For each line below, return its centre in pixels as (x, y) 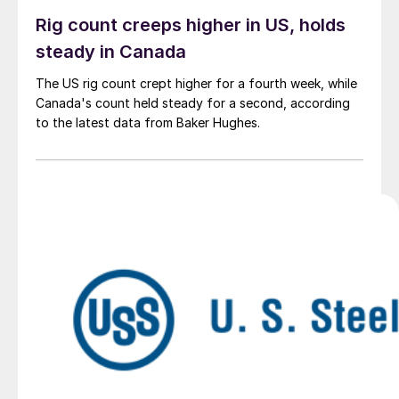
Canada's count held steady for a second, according (193, 103)
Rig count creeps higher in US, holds (191, 25)
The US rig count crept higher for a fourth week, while (196, 84)
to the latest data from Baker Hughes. (148, 123)
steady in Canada (111, 52)
